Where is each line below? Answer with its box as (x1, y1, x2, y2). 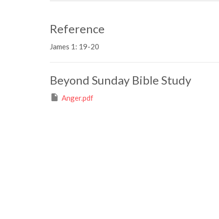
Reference (50, 22, 105, 36)
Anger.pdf (62, 93, 93, 103)
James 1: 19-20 (50, 42, 99, 51)
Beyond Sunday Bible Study (50, 73, 191, 88)
